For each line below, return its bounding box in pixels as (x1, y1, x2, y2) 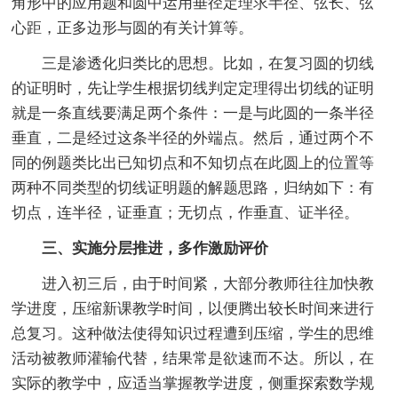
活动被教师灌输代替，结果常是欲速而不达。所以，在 (12, 349, 375, 367)
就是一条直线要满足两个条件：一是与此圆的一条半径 (12, 104, 375, 122)
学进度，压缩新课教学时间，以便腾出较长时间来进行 (12, 299, 375, 317)
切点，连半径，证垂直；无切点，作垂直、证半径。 (12, 203, 360, 221)
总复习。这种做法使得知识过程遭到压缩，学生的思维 (12, 324, 375, 342)
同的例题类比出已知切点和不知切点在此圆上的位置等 (12, 154, 375, 171)
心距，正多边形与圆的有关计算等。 (12, 19, 254, 36)
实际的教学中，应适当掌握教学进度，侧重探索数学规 (12, 374, 375, 392)
